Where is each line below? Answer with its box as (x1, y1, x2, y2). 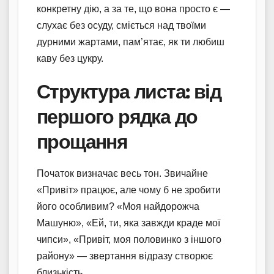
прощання (37, 129, 128, 154)
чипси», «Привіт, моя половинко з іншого (37, 234, 221, 245)
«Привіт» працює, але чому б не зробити (37, 184, 221, 195)
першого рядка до (37, 104, 198, 128)
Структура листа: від (37, 79, 221, 103)
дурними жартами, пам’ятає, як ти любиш (37, 36, 224, 47)
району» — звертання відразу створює (37, 250, 213, 261)
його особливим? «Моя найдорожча (37, 201, 199, 212)
